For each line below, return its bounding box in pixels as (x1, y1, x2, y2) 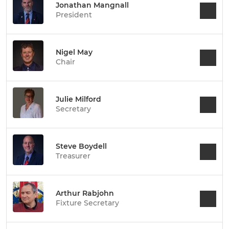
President (56, 10, 92, 19)
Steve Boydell (56, 142, 107, 151)
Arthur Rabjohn (56, 189, 114, 198)
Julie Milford (56, 95, 101, 104)
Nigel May (56, 48, 93, 57)
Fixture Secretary (56, 198, 119, 208)
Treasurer (56, 151, 90, 161)
